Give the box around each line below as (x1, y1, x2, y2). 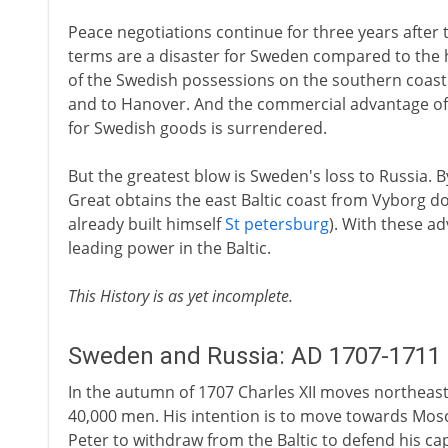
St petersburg (224, 213, 329, 235)
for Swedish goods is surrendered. (67, 117, 327, 139)
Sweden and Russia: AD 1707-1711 (67, 342, 441, 370)
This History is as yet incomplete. (67, 285, 293, 307)
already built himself (67, 213, 225, 235)
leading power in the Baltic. (67, 237, 271, 259)
